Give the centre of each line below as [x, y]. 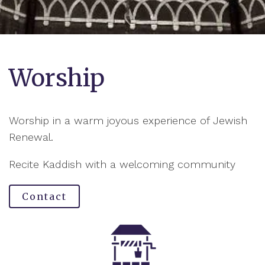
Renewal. [31, 137]
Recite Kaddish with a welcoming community [122, 164]
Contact [44, 196]
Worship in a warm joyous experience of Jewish [128, 120]
